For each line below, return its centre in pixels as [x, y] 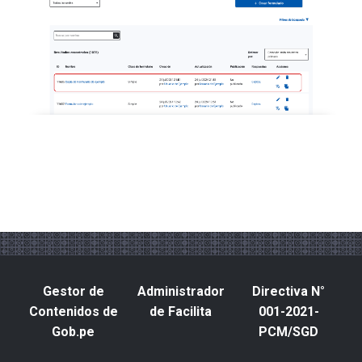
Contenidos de [73, 311]
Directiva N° [289, 291]
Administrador [181, 291]
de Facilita [181, 311]
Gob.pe [74, 332]
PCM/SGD [289, 332]
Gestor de [73, 291]
